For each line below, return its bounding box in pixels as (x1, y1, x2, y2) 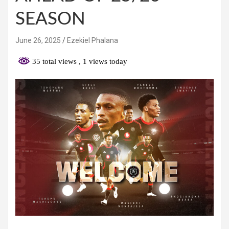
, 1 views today (79, 57, 127, 65)
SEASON (15, 10, 85, 28)
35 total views (30, 57, 79, 65)
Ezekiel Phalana (67, 36, 118, 44)
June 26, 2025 (15, 36, 61, 44)
